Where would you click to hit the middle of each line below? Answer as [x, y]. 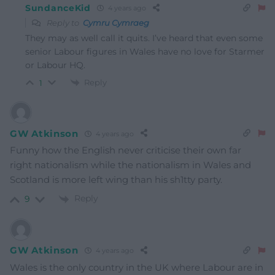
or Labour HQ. [55, 65]
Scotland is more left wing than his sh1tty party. [116, 180]
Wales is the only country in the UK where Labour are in [137, 267]
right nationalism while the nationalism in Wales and [130, 165]
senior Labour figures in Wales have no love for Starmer [145, 51]
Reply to [64, 22]
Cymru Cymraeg [116, 22]
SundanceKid [58, 8]
